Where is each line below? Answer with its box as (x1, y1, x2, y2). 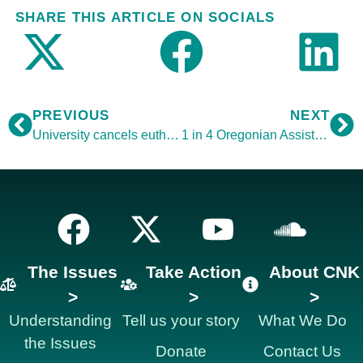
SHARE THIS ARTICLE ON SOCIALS (15, 9, 275, 25)
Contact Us (263, 342, 342, 360)
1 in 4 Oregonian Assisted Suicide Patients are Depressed (314, 127, 327, 142)
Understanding (9, 311, 113, 329)
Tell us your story (122, 311, 241, 329)
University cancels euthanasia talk (166, 127, 179, 142)
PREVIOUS (32, 107, 110, 123)
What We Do (258, 311, 347, 329)
